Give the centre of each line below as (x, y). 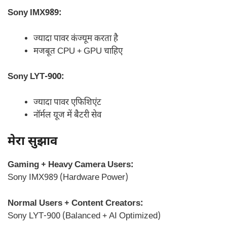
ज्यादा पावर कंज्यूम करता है (76, 39)
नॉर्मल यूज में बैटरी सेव (67, 115)
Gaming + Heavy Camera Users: (71, 165)
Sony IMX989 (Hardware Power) (68, 178)
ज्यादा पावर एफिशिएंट (67, 103)
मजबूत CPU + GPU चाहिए (78, 51)
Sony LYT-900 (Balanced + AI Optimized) (84, 216)
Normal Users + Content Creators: (75, 203)
